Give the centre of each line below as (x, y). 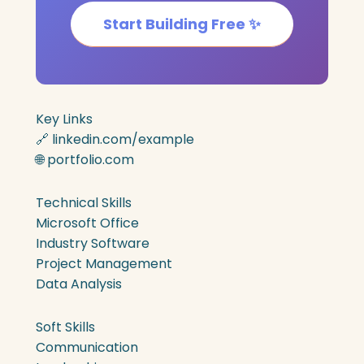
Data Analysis (79, 284)
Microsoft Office (87, 223)
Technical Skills (84, 203)
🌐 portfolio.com (85, 160)
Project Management (104, 264)
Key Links (64, 119)
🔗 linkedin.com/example (115, 139)
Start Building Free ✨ (182, 24)
